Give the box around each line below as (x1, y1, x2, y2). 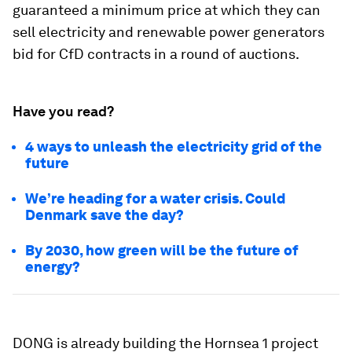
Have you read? (13, 103, 114, 120)
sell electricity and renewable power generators (13, 24, 324, 41)
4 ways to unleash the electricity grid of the (25, 138, 322, 156)
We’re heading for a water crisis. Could (25, 190, 285, 207)
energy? (25, 258, 80, 276)
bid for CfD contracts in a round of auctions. (13, 46, 299, 63)
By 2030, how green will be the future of (25, 242, 299, 259)
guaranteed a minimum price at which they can (13, 2, 321, 19)
